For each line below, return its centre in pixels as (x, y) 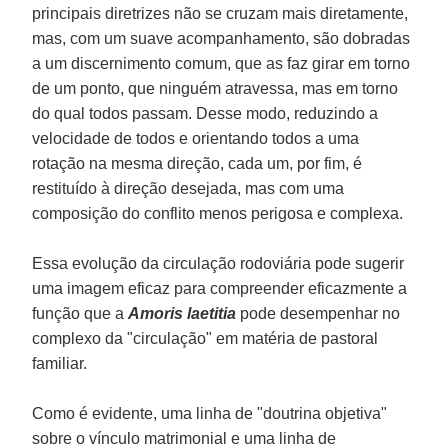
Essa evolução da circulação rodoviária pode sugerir (218, 263)
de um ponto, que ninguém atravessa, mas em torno (215, 88)
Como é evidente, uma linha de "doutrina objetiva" (210, 413)
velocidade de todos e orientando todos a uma (196, 138)
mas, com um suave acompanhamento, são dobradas (221, 38)
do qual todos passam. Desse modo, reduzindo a (205, 113)
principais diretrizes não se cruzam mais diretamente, (220, 13)
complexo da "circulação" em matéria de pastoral (205, 338)
